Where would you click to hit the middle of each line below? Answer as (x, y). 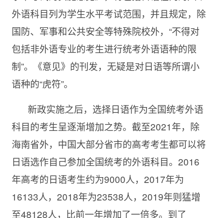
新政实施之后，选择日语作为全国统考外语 (115, 109)
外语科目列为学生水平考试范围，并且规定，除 (109, 14)
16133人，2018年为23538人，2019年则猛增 (106, 197)
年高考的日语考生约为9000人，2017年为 (98, 179)
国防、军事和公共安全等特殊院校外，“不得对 (105, 31)
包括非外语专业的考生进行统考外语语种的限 (104, 49)
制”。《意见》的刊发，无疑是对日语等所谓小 (105, 66)
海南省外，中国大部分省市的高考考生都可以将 (109, 144)
